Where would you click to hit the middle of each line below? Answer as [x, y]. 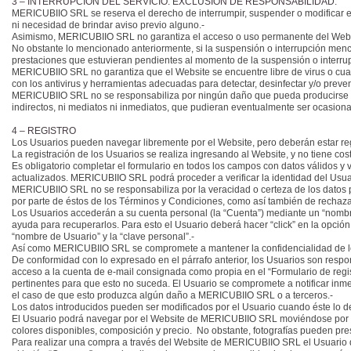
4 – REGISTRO [44, 131]
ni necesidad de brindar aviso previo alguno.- [108, 25]
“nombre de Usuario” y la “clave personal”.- [103, 237]
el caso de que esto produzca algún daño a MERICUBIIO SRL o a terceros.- [172, 295]
